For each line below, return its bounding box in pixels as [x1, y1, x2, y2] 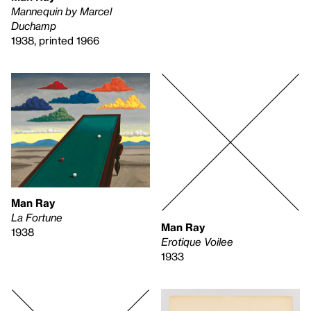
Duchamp [11, 19, 56, 32]
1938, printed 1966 [11, 33, 99, 47]
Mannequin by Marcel [11, 4, 112, 17]
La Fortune [11, 211, 62, 224]
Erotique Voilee [161, 235, 233, 248]
